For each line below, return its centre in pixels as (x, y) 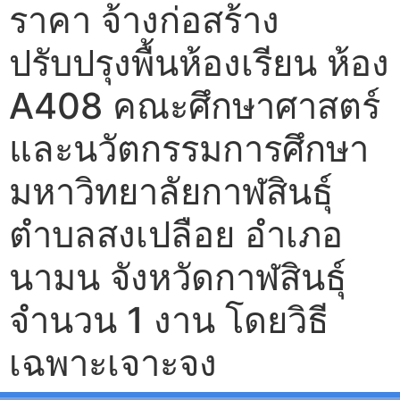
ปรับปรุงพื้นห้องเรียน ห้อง (199, 62)
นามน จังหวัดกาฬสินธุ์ (178, 277)
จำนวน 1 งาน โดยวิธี (169, 320)
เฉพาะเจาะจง (113, 362)
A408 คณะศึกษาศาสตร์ (195, 105)
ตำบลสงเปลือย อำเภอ (176, 234)
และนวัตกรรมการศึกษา (189, 148)
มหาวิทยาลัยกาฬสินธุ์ (171, 191)
